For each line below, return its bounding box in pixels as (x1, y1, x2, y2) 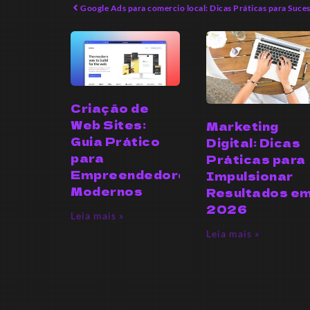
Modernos (71, 182, 143, 199)
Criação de (71, 99, 149, 116)
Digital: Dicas (206, 134, 301, 152)
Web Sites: (71, 116, 146, 133)
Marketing (206, 118, 279, 135)
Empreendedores (71, 165, 196, 183)
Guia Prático (71, 132, 160, 149)
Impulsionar (206, 167, 293, 185)
